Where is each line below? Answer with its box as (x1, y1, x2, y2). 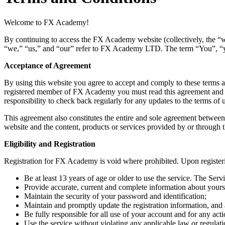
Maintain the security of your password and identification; (24, 191, 206, 200)
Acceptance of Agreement (4, 61, 91, 70)
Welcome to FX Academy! (4, 18, 89, 27)
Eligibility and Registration (4, 139, 95, 148)
